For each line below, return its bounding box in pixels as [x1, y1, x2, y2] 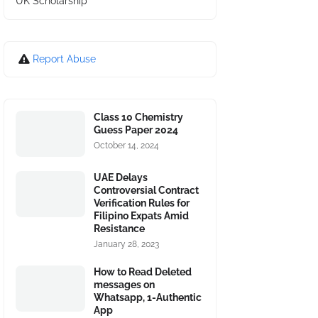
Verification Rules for [94, 197, 190, 209]
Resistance [94, 223, 145, 234]
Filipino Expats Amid [94, 210, 189, 221]
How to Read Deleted [94, 266, 192, 278]
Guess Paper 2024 [94, 124, 178, 136]
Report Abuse [33, 53, 96, 65]
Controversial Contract [94, 185, 199, 196]
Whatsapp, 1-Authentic [94, 292, 202, 303]
